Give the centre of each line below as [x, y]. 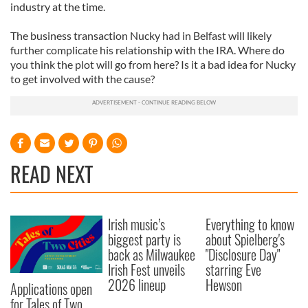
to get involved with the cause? [82, 79]
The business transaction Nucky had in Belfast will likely [141, 35]
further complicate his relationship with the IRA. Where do [147, 50]
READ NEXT [52, 174]
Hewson [224, 285]
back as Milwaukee [152, 254]
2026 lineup [137, 285]
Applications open [51, 288]
